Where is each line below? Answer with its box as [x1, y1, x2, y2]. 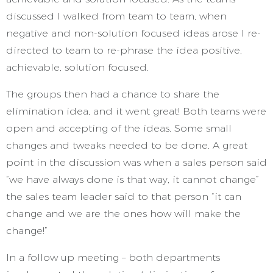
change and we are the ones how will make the [6, 208, 241, 219]
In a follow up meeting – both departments [6, 252, 220, 263]
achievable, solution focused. [6, 62, 152, 73]
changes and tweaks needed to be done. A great [6, 140, 247, 151]
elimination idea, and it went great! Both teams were [6, 105, 266, 117]
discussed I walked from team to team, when [6, 10, 227, 22]
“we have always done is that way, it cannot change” [6, 174, 259, 185]
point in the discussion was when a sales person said [6, 157, 267, 168]
